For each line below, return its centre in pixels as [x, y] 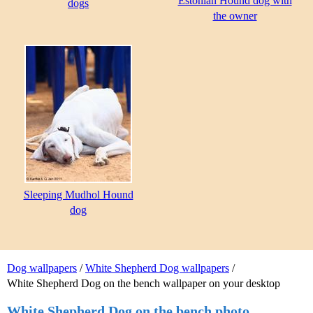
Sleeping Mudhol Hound [78, 195]
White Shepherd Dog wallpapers [157, 268]
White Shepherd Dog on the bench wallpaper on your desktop [144, 284]
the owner [235, 16]
